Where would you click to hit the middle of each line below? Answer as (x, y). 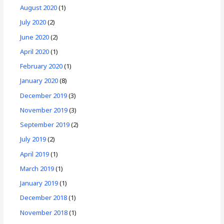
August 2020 (39, 7)
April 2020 (35, 51)
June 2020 (35, 37)
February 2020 (41, 66)
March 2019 (37, 168)
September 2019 (45, 124)
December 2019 (44, 95)
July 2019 (33, 139)
